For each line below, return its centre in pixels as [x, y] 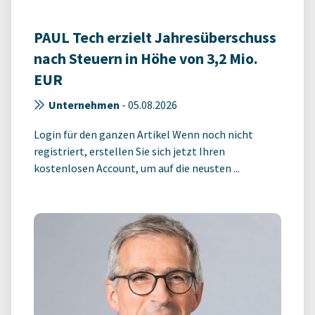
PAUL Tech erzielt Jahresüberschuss [155, 37]
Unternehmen [84, 104]
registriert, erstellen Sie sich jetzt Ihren [129, 151]
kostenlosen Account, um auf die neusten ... [137, 168]
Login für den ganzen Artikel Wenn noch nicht [143, 134]
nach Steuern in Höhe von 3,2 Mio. [146, 58]
